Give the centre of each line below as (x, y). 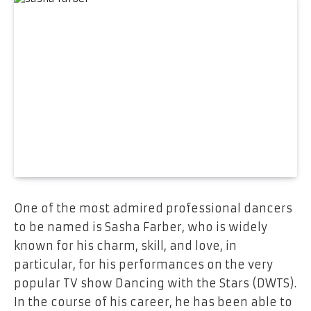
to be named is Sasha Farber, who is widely (141, 227)
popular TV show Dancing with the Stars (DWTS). (155, 283)
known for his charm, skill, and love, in (125, 245)
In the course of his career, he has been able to (153, 302)
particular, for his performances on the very (143, 264)
